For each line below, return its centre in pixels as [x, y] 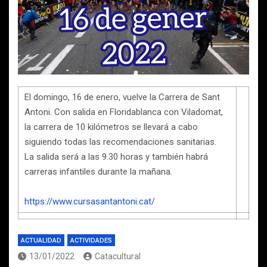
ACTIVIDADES [91, 241]
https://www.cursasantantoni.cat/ [90, 202]
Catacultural [118, 257]
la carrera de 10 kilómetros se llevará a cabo [111, 127]
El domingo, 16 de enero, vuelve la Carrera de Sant [122, 97]
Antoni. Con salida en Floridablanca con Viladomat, [124, 112]
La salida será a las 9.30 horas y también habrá [116, 157]
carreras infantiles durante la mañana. [100, 172]
